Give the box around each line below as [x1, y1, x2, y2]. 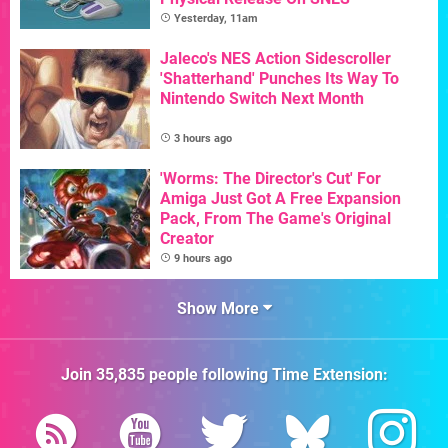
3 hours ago [174, 132, 232, 146]
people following [144, 365, 272, 385]
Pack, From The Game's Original [160, 209, 391, 229]
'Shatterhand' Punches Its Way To [160, 69, 399, 89]
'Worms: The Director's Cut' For [160, 169, 381, 189]
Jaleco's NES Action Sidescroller [160, 49, 391, 69]
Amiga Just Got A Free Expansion [160, 189, 401, 209]
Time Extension [271, 365, 383, 385]
